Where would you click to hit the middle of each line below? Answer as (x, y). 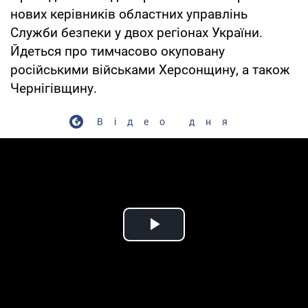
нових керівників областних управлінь (129, 14)
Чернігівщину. (54, 88)
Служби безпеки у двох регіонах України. (136, 32)
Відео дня (168, 121)
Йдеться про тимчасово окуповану (118, 51)
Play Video (203, 240)
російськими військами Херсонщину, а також (150, 69)
